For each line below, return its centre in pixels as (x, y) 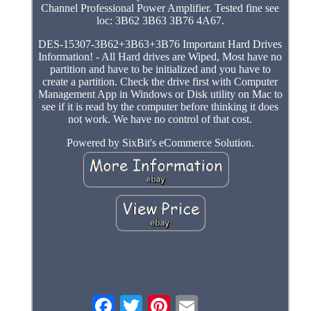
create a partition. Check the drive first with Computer (160, 81)
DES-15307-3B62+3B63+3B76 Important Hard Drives (160, 44)
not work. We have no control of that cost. (160, 119)
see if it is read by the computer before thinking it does (160, 106)
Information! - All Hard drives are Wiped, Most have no (160, 56)
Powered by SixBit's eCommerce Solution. (160, 142)
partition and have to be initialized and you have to (160, 69)
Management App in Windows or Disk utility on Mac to (160, 94)
